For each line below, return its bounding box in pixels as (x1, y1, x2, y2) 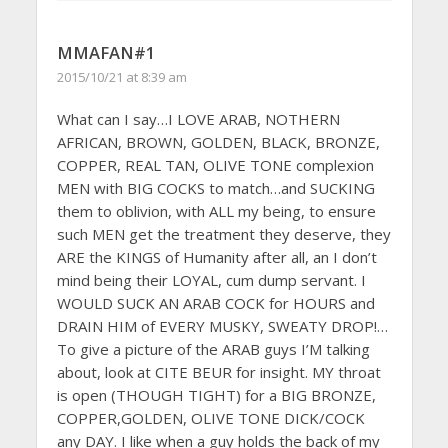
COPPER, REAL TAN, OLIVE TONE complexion (56, 155, 374, 176)
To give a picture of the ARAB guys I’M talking (56, 339, 370, 360)
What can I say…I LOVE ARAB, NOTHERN (56, 109, 340, 130)
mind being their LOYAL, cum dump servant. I (56, 270, 366, 291)
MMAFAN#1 (56, 41, 156, 65)
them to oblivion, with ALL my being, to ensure (56, 201, 376, 222)
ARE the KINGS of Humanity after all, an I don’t (56, 247, 377, 268)
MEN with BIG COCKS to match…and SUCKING (56, 178, 375, 199)
